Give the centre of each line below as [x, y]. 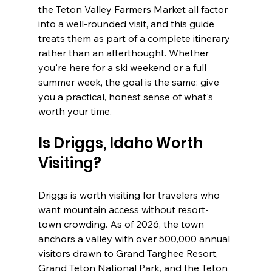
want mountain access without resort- [123, 210]
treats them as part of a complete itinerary [135, 39]
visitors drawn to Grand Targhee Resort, [129, 253]
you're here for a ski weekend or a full [123, 68]
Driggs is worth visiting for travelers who [130, 195]
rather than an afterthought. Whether [124, 53]
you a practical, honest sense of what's [127, 97]
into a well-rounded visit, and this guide [127, 24]
